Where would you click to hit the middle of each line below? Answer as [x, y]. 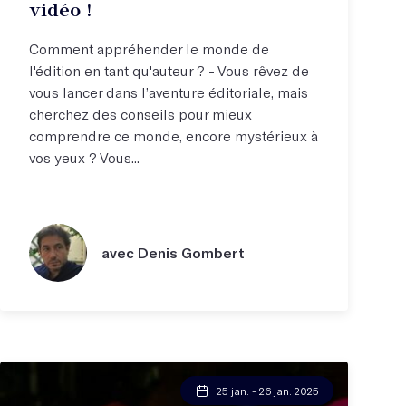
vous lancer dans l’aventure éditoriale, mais [169, 92]
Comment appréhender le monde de [149, 48]
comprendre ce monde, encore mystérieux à [174, 135]
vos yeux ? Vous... [84, 157]
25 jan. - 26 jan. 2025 [268, 390]
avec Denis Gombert [173, 252]
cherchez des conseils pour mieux [140, 113]
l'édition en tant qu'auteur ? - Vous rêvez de [169, 70]
